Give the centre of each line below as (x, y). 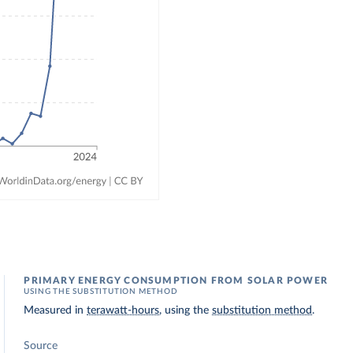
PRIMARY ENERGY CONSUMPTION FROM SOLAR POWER (176, 281)
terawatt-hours (123, 310)
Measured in (56, 310)
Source (41, 346)
